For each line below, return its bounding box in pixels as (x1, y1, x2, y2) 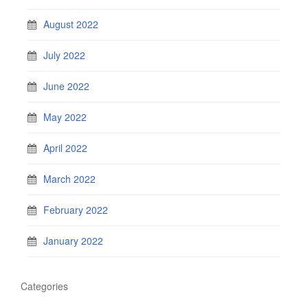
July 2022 (43, 48, 85, 62)
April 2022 (43, 141, 87, 155)
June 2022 (43, 79, 89, 93)
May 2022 (43, 110, 87, 124)
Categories (21, 279, 68, 293)
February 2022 (43, 203, 108, 217)
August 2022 (43, 17, 98, 31)
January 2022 (43, 234, 103, 247)
